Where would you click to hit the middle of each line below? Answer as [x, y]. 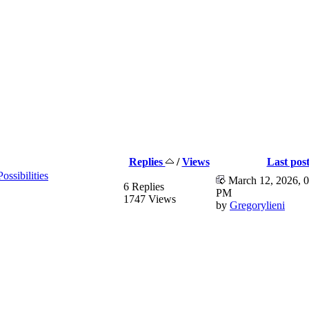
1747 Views [150, 199]
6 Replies [144, 186]
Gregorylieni [257, 205]
